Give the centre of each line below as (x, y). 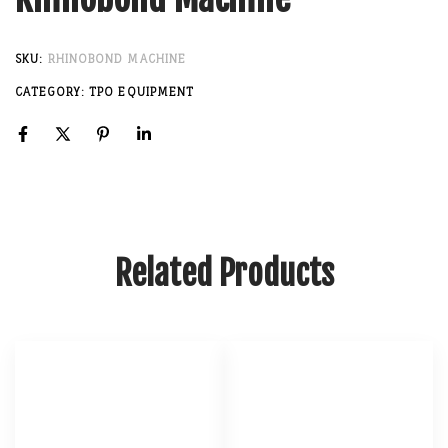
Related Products (224, 274)
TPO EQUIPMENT (142, 91)
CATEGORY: (52, 91)
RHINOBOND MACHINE (117, 59)
